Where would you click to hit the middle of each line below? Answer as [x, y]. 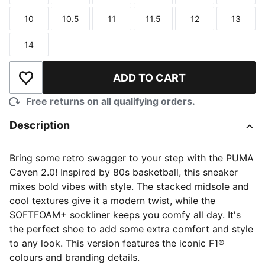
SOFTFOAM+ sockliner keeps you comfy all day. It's [125, 215]
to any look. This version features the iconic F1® [117, 243]
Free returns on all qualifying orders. [111, 101]
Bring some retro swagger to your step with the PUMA [132, 158]
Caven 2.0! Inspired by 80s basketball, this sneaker [124, 172]
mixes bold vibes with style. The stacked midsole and [129, 186]
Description [40, 125]
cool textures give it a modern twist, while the [112, 201]
